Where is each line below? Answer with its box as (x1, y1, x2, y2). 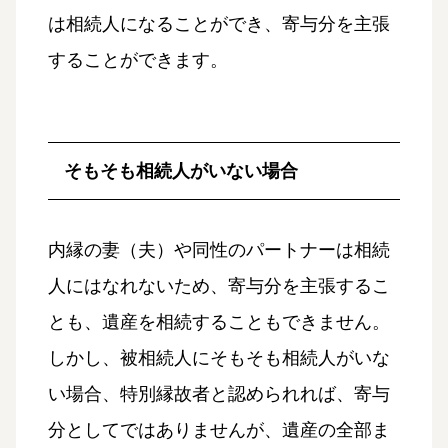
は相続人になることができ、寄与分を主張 (48, 14, 390, 35)
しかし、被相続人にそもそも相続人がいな (48, 348, 390, 369)
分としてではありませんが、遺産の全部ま (48, 420, 390, 441)
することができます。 (48, 50, 228, 71)
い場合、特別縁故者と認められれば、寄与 (48, 384, 390, 405)
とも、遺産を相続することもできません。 (48, 312, 390, 333)
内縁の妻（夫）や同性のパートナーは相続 (48, 240, 390, 261)
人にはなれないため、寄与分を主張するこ (48, 276, 390, 297)
